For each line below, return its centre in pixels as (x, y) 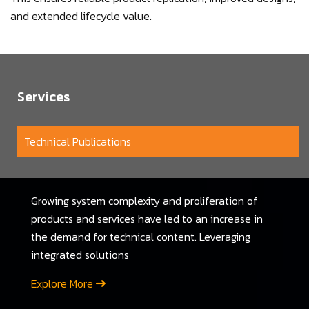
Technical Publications (78, 141)
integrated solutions (80, 255)
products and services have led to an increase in (147, 219)
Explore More (63, 283)
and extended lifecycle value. (81, 16)
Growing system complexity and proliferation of (144, 201)
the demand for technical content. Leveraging (140, 237)
